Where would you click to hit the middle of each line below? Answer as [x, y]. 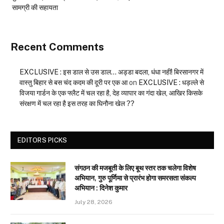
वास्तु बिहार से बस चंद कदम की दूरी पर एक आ [73, 83]
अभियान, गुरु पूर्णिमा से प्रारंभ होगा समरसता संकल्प [135, 178]
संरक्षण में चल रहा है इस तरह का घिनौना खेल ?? [77, 104]
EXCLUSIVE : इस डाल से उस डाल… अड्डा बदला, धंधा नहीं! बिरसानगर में [111, 72]
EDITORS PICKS [42, 140]
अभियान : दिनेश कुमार [101, 188]
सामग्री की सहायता [35, 7]
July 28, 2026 [93, 202]
